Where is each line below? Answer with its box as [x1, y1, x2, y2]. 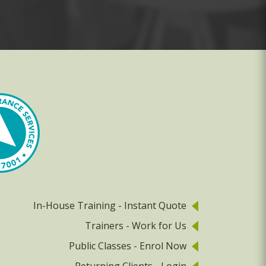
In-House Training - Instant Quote [33, 199, 186, 213]
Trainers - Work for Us [85, 219, 186, 233]
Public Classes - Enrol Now [69, 239, 186, 253]
